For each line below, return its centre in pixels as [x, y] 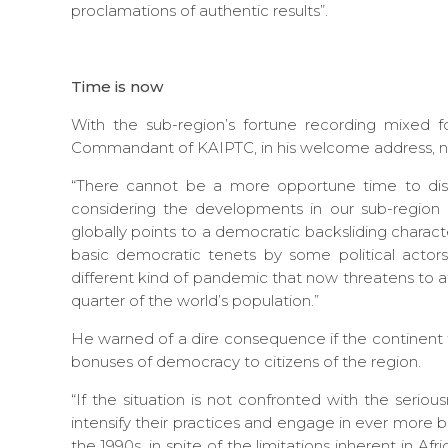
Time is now [116, 86]
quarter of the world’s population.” [194, 300]
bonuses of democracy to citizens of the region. [245, 361]
